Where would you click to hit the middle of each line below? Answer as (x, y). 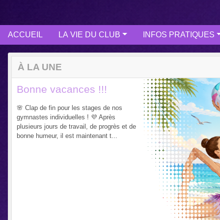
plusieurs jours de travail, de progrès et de (76, 126)
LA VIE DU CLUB (89, 34)
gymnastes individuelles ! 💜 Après (66, 117)
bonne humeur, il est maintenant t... (67, 136)
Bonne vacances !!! (62, 89)
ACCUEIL (25, 34)
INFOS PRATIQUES (179, 34)
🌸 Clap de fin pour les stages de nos (69, 108)
